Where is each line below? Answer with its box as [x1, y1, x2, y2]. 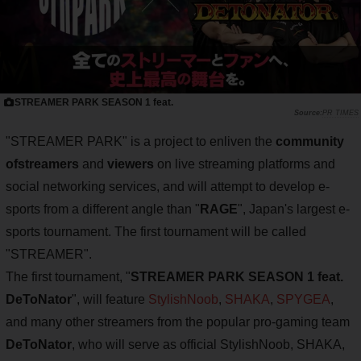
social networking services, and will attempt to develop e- [6, 179, 330, 193]
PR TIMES [322, 108, 359, 117]
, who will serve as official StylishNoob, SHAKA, [72, 337, 345, 351]
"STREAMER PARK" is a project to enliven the [6, 134, 276, 148]
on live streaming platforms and [154, 156, 335, 171]
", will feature [72, 292, 148, 306]
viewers [107, 156, 154, 171]
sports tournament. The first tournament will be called [6, 224, 306, 239]
